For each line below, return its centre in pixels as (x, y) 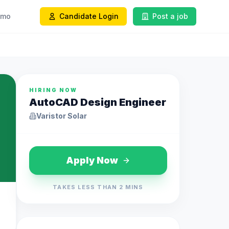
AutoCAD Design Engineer (98, 102)
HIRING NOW (53, 90)
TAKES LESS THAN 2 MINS (98, 187)
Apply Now (92, 160)
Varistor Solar (62, 116)
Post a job (170, 16)
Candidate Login (89, 16)
